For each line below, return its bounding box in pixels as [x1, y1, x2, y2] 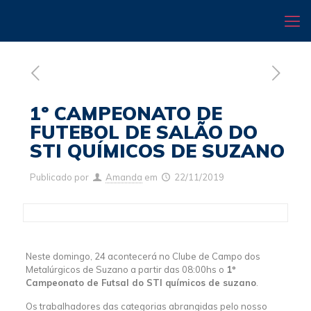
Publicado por [30, 171, 89, 183]
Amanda [106, 171, 143, 183]
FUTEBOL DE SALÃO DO [30, 120, 258, 144]
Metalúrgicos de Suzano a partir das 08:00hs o [25, 264, 226, 275]
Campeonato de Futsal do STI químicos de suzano [25, 277, 256, 288]
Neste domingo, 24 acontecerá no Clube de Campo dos [25, 251, 260, 262]
